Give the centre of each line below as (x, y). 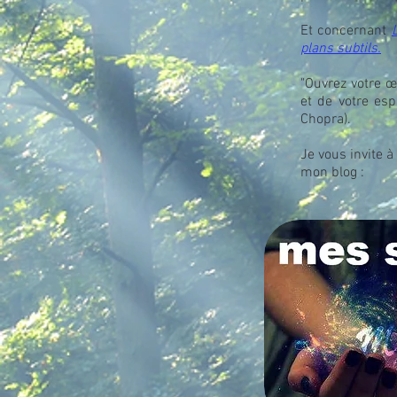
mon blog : (332, 173)
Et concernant (346, 31)
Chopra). (326, 120)
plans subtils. (341, 49)
